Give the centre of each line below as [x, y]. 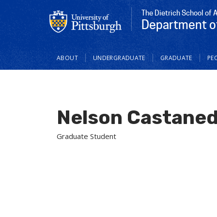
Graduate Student [86, 136]
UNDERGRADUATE [119, 58]
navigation [75, 63]
